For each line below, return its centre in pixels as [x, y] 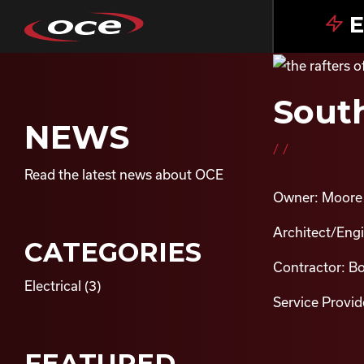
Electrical [53, 286]
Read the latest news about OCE [124, 174]
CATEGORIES [113, 252]
